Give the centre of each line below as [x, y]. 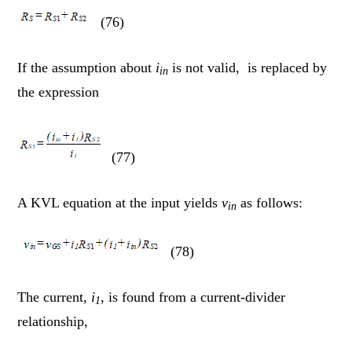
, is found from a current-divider [193, 297]
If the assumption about [87, 67]
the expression [59, 92]
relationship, [53, 321]
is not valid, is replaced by [248, 67]
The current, [55, 297]
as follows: [270, 202]
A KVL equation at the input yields [120, 202]
